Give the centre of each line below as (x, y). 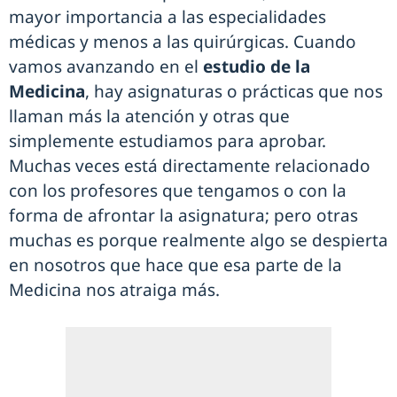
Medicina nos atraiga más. (114, 290)
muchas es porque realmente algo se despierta (198, 240)
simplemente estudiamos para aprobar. (167, 141)
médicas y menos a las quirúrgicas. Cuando (183, 42)
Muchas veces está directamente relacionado (190, 166)
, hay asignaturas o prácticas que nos (234, 91)
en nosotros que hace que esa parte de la (175, 265)
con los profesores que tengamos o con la (178, 191)
